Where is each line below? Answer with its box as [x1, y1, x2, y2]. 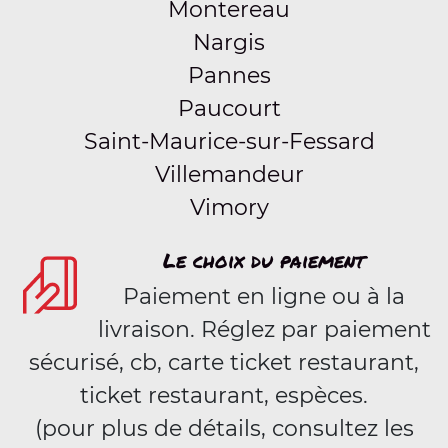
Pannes [187, 62, 271, 89]
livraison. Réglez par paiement [97, 316, 431, 343]
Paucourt [177, 95, 281, 122]
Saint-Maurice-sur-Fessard [83, 128, 375, 155]
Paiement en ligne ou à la [123, 283, 405, 310]
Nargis [193, 29, 265, 56]
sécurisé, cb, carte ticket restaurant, [29, 349, 419, 376]
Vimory [189, 194, 269, 221]
